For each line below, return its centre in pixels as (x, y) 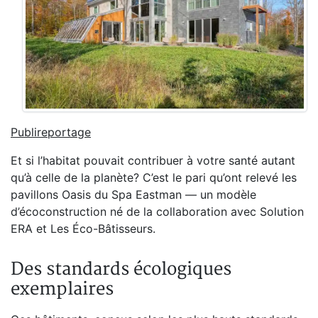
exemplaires (62, 289)
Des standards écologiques (121, 269)
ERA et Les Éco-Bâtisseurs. (83, 229)
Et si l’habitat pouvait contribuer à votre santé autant (153, 160)
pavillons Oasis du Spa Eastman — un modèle (133, 194)
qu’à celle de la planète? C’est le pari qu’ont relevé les (154, 177)
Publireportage (51, 132)
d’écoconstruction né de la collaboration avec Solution (157, 212)
